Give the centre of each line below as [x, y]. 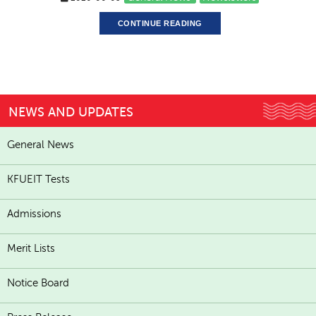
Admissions [34, 214]
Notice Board [38, 283]
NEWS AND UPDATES [71, 113]
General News [41, 145]
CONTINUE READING [160, 24]
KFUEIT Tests [38, 180]
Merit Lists [31, 249]
